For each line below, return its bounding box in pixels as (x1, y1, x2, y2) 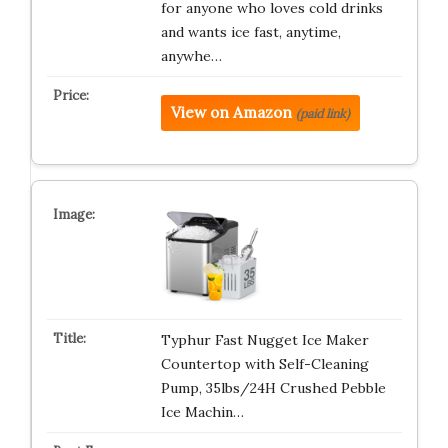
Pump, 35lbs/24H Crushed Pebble (160, 379, 386, 397)
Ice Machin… (160, 403, 244, 421)
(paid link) (295, 106, 350, 121)
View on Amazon (170, 103, 292, 122)
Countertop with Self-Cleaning (160, 355, 369, 373)
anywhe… (160, 47, 222, 65)
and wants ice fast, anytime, (160, 23, 341, 41)
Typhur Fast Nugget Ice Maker (160, 331, 369, 349)
